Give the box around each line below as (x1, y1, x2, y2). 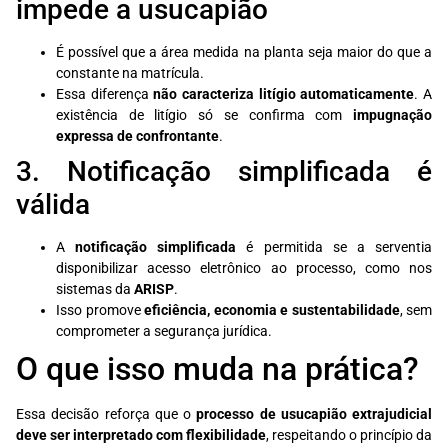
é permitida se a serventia (236, 239, 433, 257)
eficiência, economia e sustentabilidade (144, 302, 400, 320)
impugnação (353, 107, 432, 125)
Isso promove (56, 302, 144, 320)
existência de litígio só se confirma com (56, 107, 353, 125)
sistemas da (56, 281, 134, 299)
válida (16, 188, 90, 222)
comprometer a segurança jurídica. (56, 323, 272, 341)
